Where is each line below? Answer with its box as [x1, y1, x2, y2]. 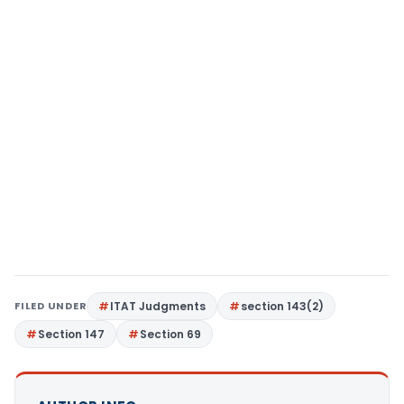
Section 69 [140, 326, 201, 342]
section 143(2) [241, 298, 325, 314]
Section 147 [38, 326, 105, 342]
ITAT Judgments [110, 298, 207, 314]
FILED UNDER [14, 298, 87, 313]
